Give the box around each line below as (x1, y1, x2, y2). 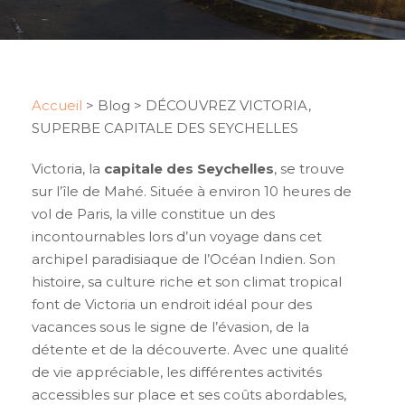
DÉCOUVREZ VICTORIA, (146, 97, 311, 115)
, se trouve (274, 160, 344, 178)
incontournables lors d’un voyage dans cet (32, 228, 322, 246)
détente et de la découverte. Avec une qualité (32, 341, 349, 359)
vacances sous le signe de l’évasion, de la (32, 318, 309, 336)
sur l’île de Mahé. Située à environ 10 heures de (32, 183, 352, 201)
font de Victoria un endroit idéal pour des (32, 296, 312, 314)
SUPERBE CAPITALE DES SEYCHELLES (32, 119, 298, 137)
